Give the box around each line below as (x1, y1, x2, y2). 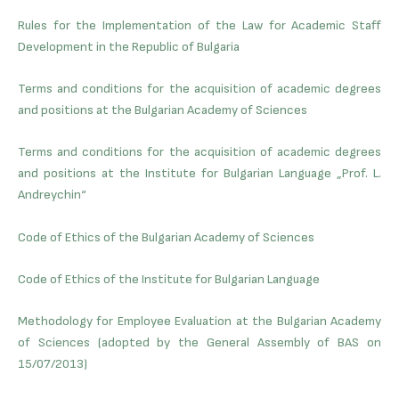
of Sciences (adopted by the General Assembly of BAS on (18, 335, 381, 351)
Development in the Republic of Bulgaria (18, 38, 240, 54)
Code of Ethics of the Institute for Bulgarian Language (18, 271, 320, 287)
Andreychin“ (18, 187, 86, 203)
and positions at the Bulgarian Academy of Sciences (18, 102, 307, 118)
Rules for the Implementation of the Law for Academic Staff (18, 17, 381, 33)
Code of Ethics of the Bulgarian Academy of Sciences (18, 229, 314, 245)
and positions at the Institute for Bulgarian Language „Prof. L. (18, 166, 381, 182)
